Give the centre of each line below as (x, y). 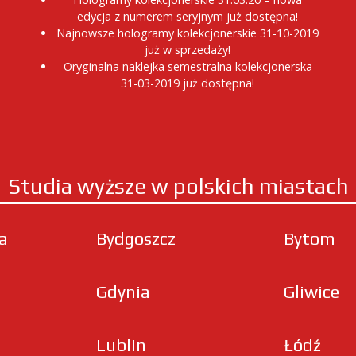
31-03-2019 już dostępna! (188, 83)
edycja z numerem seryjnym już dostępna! (188, 16)
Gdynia (123, 292)
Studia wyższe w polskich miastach (178, 186)
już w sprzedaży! (188, 50)
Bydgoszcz (136, 239)
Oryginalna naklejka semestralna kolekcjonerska (188, 66)
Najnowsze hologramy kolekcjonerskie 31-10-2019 (188, 33)
